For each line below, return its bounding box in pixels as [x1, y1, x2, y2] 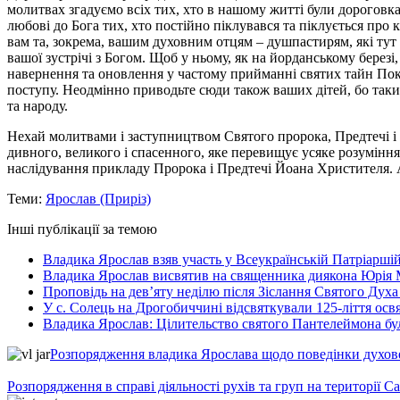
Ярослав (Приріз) [46, 190, 151, 206]
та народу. [7, 97, 68, 113]
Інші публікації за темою [7, 221, 157, 237]
